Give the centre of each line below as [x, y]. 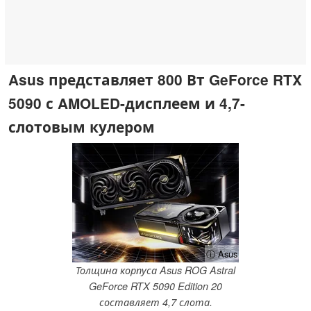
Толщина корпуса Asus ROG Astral [155, 270]
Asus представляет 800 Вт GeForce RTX [155, 79]
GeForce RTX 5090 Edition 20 [155, 286]
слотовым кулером [82, 126]
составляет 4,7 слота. [155, 302]
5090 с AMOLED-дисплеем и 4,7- [127, 103]
